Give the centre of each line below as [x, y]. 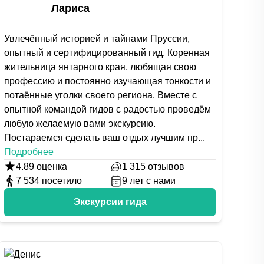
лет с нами [152, 181]
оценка [51, 166]
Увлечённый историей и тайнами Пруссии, [97, 39]
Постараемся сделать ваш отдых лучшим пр [101, 138]
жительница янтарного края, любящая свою [100, 67]
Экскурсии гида [110, 202]
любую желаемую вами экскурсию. [80, 123]
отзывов [166, 166]
